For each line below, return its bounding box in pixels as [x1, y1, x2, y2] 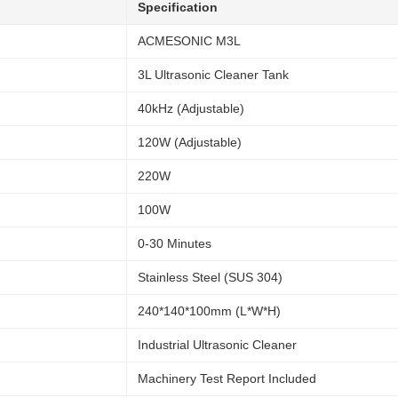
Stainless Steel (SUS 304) [138, 270, 283, 284]
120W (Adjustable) [138, 135, 242, 149]
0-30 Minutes [138, 236, 211, 251]
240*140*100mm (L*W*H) [138, 304, 281, 318]
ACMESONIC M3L [138, 34, 241, 48]
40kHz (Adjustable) [138, 101, 244, 115]
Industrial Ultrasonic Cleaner [138, 338, 297, 352]
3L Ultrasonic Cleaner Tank [138, 68, 289, 82]
